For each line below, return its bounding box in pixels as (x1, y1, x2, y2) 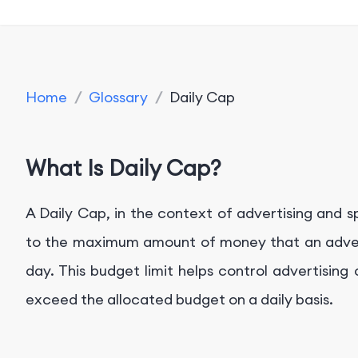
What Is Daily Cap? (26, 154, 221, 182)
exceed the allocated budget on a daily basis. (26, 289, 333, 308)
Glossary (89, 88, 148, 106)
